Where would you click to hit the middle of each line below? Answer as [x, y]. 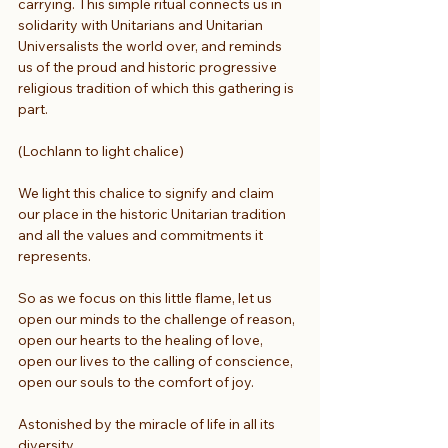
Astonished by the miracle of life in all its [148, 423]
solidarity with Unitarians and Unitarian [142, 24]
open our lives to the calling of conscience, [155, 360]
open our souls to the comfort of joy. [136, 381]
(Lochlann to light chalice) [102, 150]
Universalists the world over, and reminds [151, 45]
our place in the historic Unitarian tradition [152, 213]
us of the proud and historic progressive [149, 66]
